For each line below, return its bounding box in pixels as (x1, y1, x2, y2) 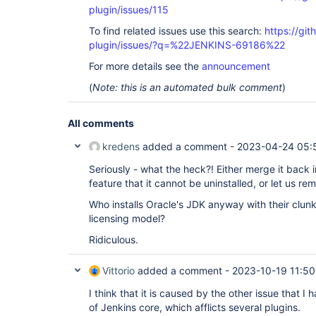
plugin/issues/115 (89, 4, 169, 16)
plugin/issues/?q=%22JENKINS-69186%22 (89, 39, 285, 51)
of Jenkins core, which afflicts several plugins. (89, 301, 300, 313)
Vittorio (102, 265, 135, 276)
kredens (102, 140, 140, 152)
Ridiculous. (89, 233, 138, 245)
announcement (202, 60, 270, 72)
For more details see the (89, 60, 202, 72)
